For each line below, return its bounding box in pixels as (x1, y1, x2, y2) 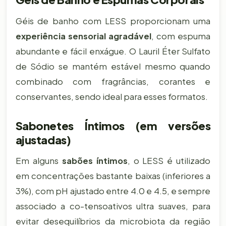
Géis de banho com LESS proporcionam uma (15, 15, 211, 26)
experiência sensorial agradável (15, 30, 151, 41)
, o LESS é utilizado (127, 155, 211, 166)
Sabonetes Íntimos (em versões (15, 118, 211, 133)
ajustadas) (15, 132, 71, 147)
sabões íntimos (62, 155, 128, 166)
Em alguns (15, 155, 62, 166)
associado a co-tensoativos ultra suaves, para (15, 201, 211, 212)
